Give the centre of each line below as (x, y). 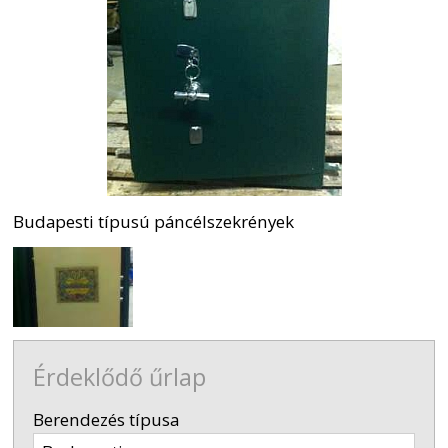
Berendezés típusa (105, 419)
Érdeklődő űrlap (119, 376)
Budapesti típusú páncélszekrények (153, 222)
